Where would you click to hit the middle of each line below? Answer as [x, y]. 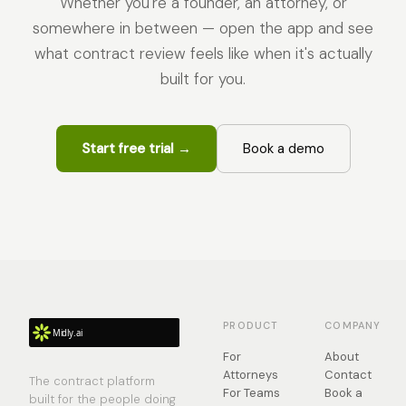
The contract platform [92, 381]
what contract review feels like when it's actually [203, 53]
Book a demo [283, 149]
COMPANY [353, 325]
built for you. [203, 79]
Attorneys [251, 375]
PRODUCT [251, 325]
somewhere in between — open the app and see [203, 28]
